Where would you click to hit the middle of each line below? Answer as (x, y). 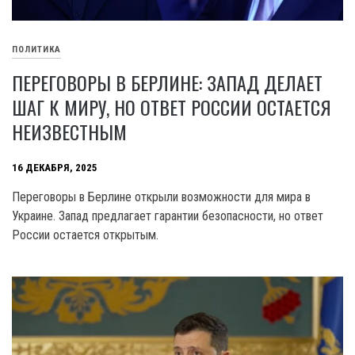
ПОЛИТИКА (36, 49)
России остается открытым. (85, 235)
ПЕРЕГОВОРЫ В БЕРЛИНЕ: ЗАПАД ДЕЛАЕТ (167, 83)
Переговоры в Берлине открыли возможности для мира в (161, 197)
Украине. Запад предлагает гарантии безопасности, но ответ (168, 216)
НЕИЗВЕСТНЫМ (69, 132)
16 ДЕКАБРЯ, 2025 (55, 167)
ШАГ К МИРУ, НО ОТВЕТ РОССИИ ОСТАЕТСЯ (172, 107)
